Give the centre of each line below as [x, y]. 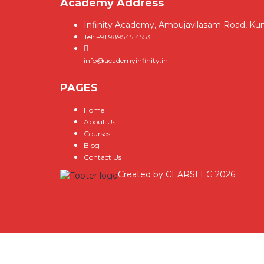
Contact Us [103, 157]
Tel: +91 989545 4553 [117, 37]
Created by [142, 175]
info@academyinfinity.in [126, 61]
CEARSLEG [189, 175]
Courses [97, 134]
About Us [100, 122]
